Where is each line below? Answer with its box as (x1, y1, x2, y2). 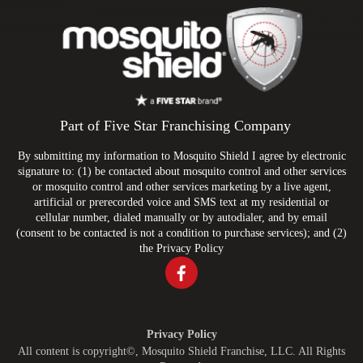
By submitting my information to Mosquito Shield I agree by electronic (17, 149, 346, 162)
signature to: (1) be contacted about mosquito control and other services (17, 164, 346, 177)
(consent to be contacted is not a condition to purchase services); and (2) (16, 226, 347, 239)
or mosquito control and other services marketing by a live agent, (32, 180, 331, 193)
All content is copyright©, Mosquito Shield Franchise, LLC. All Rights (18, 344, 345, 357)
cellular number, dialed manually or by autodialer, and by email (36, 211, 327, 224)
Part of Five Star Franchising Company (60, 117, 291, 134)
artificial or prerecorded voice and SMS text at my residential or (34, 195, 329, 208)
